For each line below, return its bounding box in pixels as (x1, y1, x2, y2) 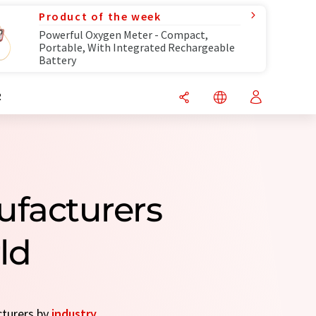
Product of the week (39, 9, 162, 23)
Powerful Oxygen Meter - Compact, (39, 28, 208, 42)
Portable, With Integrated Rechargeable (39, 40, 235, 54)
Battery (39, 53, 76, 67)
